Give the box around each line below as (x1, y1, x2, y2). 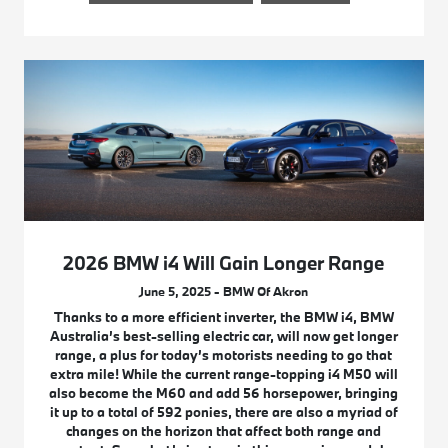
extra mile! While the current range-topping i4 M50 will (49, 365, 398, 384)
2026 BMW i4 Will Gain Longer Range (63, 251, 385, 276)
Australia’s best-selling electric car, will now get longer (49, 327, 398, 346)
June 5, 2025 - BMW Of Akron (139, 283, 309, 300)
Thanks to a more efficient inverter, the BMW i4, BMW (53, 308, 394, 327)
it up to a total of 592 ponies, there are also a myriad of (49, 403, 398, 422)
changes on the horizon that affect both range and (66, 422, 382, 441)
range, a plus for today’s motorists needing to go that (55, 346, 393, 365)
